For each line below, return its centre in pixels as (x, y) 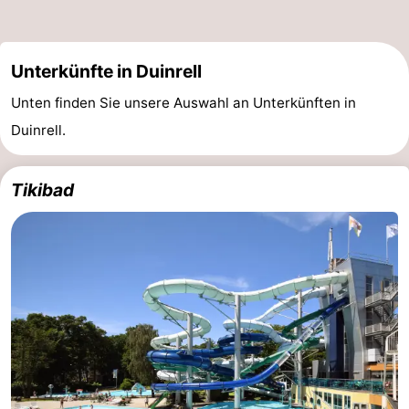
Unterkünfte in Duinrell (106, 71)
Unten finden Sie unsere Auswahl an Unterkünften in (184, 102)
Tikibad (42, 189)
